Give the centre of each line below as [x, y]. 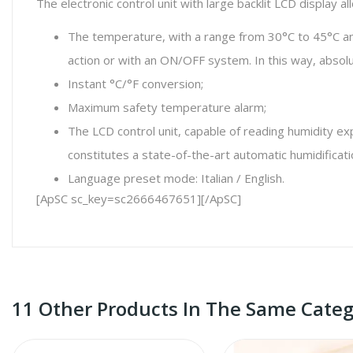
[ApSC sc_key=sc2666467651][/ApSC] [139, 199]
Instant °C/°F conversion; [136, 84]
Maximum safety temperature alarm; [167, 107]
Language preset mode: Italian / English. [176, 178]
